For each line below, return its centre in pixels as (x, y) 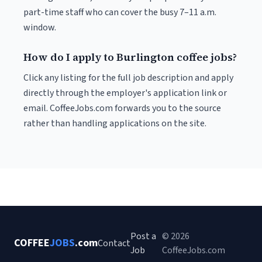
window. (40, 27)
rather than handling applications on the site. (115, 123)
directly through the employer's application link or (125, 93)
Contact (114, 243)
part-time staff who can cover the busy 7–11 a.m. (120, 12)
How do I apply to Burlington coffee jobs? (130, 57)
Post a (143, 236)
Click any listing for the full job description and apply (128, 78)
